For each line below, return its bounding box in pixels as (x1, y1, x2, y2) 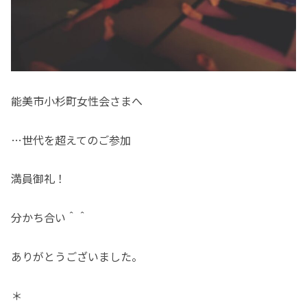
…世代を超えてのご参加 (11, 131, 131, 148)
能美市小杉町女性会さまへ (11, 92, 143, 109)
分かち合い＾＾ (11, 209, 88, 226)
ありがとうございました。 (11, 248, 143, 265)
